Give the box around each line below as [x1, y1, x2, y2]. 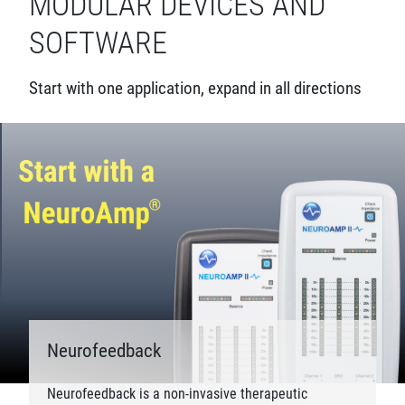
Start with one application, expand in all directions [29, 78, 362, 99]
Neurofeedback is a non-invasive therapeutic [47, 385, 307, 403]
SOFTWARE [29, 24, 167, 61]
